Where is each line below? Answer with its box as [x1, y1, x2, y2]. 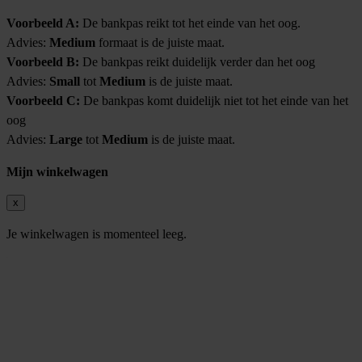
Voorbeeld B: [6, 54, 79, 69]
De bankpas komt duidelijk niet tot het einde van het [83, 93, 348, 107]
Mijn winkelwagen [6, 164, 108, 179]
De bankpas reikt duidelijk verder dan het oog [79, 54, 315, 69]
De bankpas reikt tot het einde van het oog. [79, 15, 301, 30]
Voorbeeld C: [6, 93, 83, 107]
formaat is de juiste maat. [95, 35, 225, 49]
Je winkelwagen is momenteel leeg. [6, 227, 187, 241]
